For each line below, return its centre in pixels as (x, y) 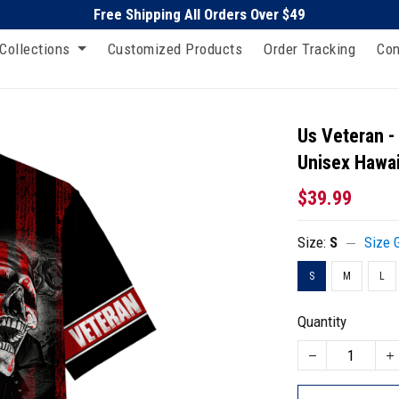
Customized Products (175, 49)
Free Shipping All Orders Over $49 (199, 14)
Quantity (322, 322)
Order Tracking (309, 49)
